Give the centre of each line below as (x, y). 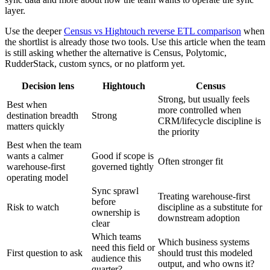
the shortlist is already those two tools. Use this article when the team (135, 42)
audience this (116, 259)
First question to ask (45, 253)
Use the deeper (34, 31)
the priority (179, 132)
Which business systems (204, 242)
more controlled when (199, 110)
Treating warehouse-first (204, 196)
